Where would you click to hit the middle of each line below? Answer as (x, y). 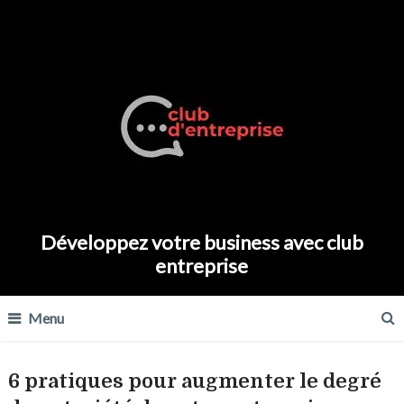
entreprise (202, 266)
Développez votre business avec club (202, 242)
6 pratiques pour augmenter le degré (194, 381)
